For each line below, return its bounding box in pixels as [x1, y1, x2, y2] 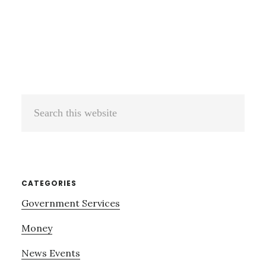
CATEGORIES [21, 178, 77, 189]
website [20, 135, 56, 148]
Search [20, 97, 52, 110]
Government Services [21, 197, 120, 210]
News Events [21, 247, 80, 259]
